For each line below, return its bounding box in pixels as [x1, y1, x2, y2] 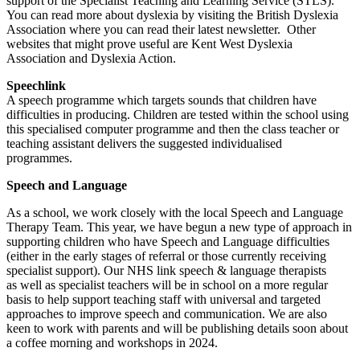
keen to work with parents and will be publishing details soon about [6, 321, 348, 335]
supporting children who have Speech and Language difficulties [6, 234, 329, 248]
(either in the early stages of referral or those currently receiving [6, 248, 326, 263]
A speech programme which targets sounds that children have [6, 92, 317, 107]
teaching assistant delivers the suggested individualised [6, 136, 282, 150]
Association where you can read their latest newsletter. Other [6, 22, 316, 36]
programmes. [6, 150, 76, 165]
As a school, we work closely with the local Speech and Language [6, 205, 343, 219]
